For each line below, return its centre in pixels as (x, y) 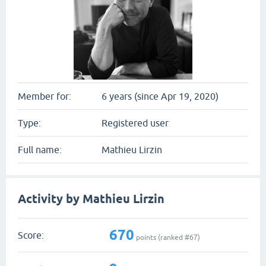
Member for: (45, 96)
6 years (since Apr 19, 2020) (160, 96)
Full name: (40, 150)
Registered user (135, 123)
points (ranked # (162, 237)
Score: (31, 235)
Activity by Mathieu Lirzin (91, 199)
